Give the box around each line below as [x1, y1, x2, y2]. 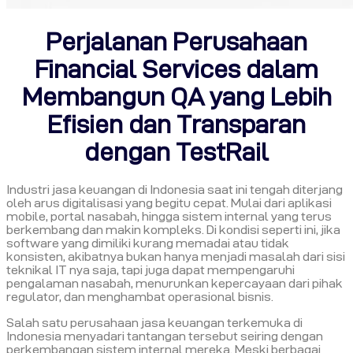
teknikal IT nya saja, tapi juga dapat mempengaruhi [6, 262, 295, 277]
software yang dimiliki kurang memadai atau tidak [6, 236, 289, 250]
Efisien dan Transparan [47, 110, 306, 139]
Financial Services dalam [35, 55, 318, 84]
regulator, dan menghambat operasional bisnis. [6, 289, 273, 303]
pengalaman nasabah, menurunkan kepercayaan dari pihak [6, 276, 343, 290]
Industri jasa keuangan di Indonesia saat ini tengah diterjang [6, 182, 343, 196]
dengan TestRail [84, 138, 269, 166]
